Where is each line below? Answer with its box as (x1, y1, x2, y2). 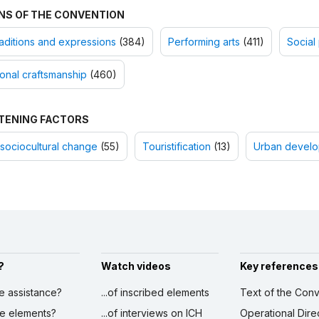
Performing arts (167, 36, 240, 48)
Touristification (142, 140, 211, 153)
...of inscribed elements (100, 286, 209, 299)
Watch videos (100, 260, 171, 273)
